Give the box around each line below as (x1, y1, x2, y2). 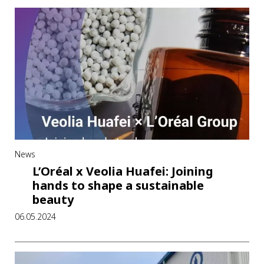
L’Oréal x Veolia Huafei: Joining (32, 163, 213, 179)
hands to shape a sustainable (32, 177, 204, 193)
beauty (32, 192, 74, 207)
